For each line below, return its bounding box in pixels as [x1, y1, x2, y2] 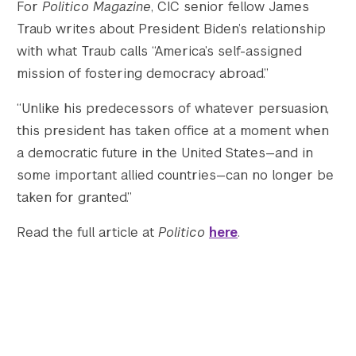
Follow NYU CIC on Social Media [146, 32, 343, 49]
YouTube [159, 22, 208, 40]
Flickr [184, 22, 219, 40]
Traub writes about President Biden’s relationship [17, 21, 326, 37]
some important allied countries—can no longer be [17, 167, 334, 184]
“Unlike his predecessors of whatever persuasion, [17, 100, 329, 117]
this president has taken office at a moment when [17, 122, 329, 139]
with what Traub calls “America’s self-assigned [17, 43, 302, 60]
